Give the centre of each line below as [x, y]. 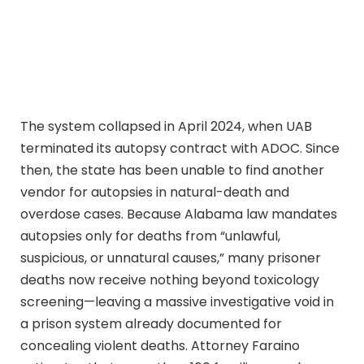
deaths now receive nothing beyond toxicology [170, 279]
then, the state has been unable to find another [172, 170]
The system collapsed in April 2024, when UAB [166, 126]
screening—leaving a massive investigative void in [177, 301]
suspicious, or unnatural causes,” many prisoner [171, 258]
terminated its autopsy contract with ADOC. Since [180, 148]
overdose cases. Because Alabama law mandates [179, 214]
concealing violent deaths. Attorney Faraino [160, 345]
